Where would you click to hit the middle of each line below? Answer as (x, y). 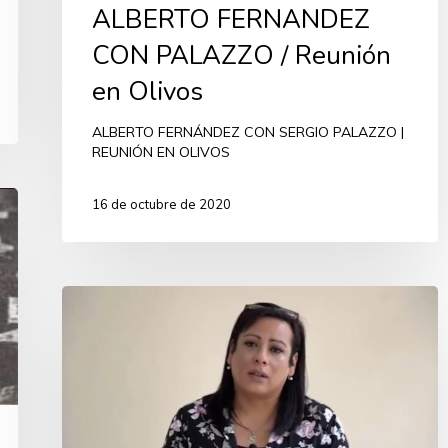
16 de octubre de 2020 (161, 203)
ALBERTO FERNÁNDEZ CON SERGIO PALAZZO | (248, 132)
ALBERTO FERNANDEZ (231, 20)
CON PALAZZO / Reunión (241, 56)
